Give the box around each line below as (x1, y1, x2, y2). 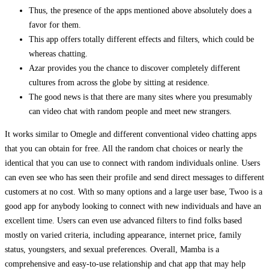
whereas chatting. (29, 49, 88, 59)
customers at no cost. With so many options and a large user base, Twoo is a (5, 187, 262, 197)
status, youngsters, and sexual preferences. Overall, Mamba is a (5, 245, 219, 255)
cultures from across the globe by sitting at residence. (29, 78, 210, 88)
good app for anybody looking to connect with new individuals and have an (5, 202, 261, 211)
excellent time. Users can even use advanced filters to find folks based (5, 216, 242, 226)
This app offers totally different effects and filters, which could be (29, 35, 254, 44)
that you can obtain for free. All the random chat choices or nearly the (5, 144, 243, 154)
